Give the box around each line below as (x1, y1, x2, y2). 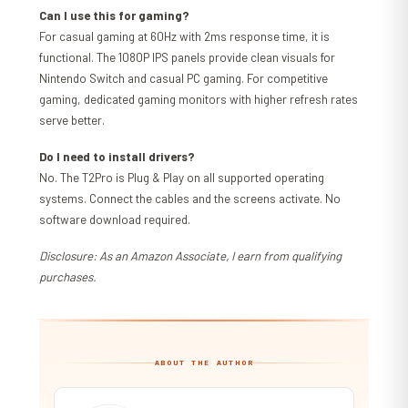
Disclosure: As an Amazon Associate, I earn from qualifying (39, 249, 342, 264)
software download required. (39, 212, 191, 228)
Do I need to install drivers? (39, 149, 196, 165)
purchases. (39, 270, 97, 285)
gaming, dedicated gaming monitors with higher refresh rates (39, 92, 359, 107)
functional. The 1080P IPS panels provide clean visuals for (39, 50, 336, 66)
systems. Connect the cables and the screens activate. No (39, 191, 342, 207)
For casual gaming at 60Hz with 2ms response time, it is (39, 29, 331, 45)
